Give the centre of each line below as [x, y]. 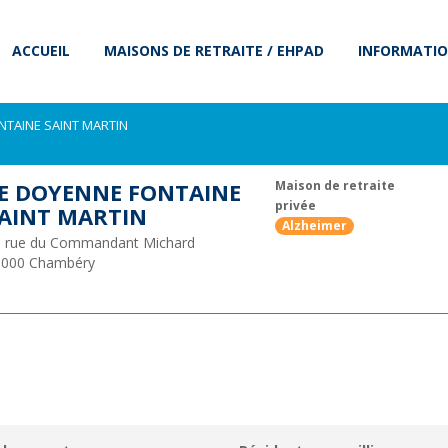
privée [295, 205]
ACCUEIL [41, 50]
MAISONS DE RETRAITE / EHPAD [214, 50]
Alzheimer [314, 225]
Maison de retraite [334, 185]
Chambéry [61, 262]
